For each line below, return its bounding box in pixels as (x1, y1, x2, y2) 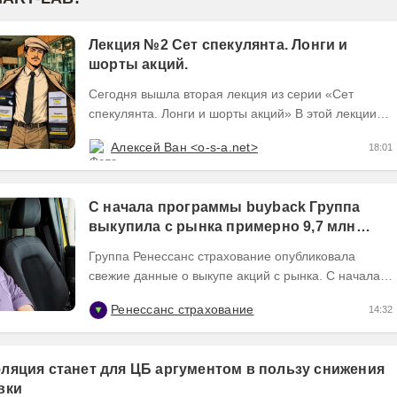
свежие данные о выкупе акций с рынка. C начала (89, 269, 380, 284)
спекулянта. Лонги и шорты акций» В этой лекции (89, 106, 295, 121)
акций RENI (89, 238, 170, 254)
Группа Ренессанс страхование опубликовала (89, 249, 355, 264)
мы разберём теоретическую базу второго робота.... (89, 126, 393, 141)
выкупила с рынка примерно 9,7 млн (89, 219, 356, 235)
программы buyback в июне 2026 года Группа (89, 288, 355, 303)
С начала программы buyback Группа (89, 199, 361, 215)
